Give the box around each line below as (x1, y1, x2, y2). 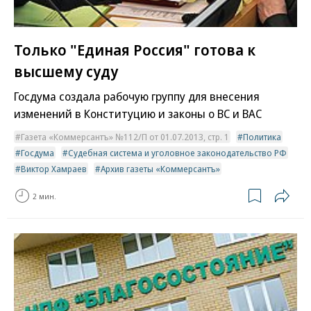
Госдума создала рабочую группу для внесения (14, 88, 260, 105)
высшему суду (14, 60, 118, 82)
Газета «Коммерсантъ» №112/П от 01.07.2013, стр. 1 (21, 131, 229, 144)
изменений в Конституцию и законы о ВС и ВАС (14, 106, 262, 122)
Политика (243, 131, 281, 144)
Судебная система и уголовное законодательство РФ (68, 146, 287, 160)
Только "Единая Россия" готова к (14, 39, 255, 60)
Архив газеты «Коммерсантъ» (101, 162, 220, 176)
